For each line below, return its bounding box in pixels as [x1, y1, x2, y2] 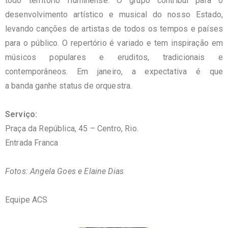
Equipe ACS [5, 195, 48, 205]
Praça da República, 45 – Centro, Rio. [5, 124, 138, 134]
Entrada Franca [5, 138, 61, 148]
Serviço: [5, 109, 38, 120]
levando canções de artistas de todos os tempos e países [5, 24, 223, 34]
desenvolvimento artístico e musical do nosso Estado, [5, 10, 223, 20]
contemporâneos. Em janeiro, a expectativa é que [5, 67, 223, 77]
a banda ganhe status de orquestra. [5, 81, 134, 91]
